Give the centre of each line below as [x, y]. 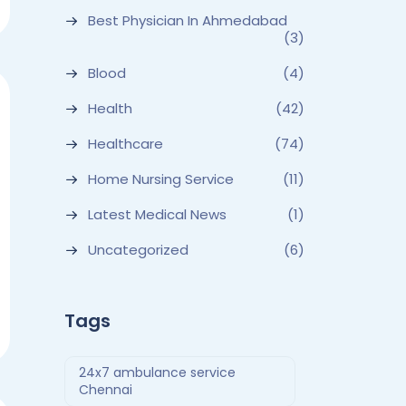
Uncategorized [138, 250]
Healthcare [126, 144]
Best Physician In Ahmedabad [188, 20]
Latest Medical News [157, 214]
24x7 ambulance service [157, 372]
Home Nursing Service [161, 179]
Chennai [106, 390]
